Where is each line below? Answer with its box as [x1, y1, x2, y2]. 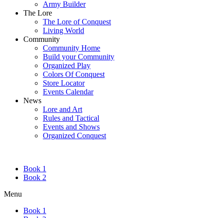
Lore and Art [43, 105, 82, 114]
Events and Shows [43, 123, 100, 131]
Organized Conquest [43, 131, 106, 140]
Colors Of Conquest [43, 70, 105, 79]
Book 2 [23, 173, 46, 182]
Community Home [43, 44, 100, 53]
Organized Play [43, 61, 91, 70]
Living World [43, 26, 84, 35]
